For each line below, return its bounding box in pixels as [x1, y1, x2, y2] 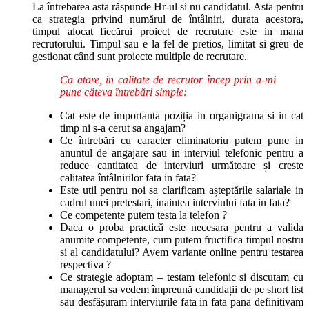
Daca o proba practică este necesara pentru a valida [59, 221, 303, 233]
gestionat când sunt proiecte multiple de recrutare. [32, 50, 247, 62]
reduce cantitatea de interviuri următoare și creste [59, 159, 303, 171]
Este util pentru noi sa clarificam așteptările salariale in [59, 183, 303, 196]
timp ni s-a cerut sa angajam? [59, 121, 186, 134]
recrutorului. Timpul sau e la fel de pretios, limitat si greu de [32, 37, 303, 50]
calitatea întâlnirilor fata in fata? [59, 171, 196, 183]
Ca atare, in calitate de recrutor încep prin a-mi [59, 73, 276, 86]
